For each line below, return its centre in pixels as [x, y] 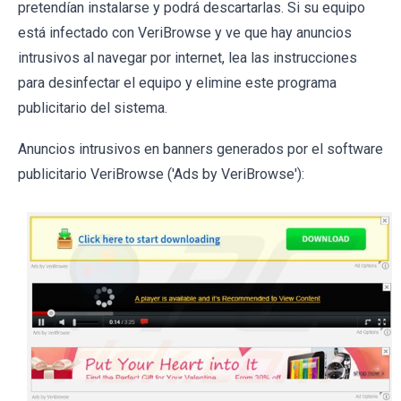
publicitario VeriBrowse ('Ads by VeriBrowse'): [161, 174]
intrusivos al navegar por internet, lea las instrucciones [188, 57]
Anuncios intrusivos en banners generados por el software [200, 149]
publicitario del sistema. [93, 107]
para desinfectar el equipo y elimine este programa [177, 82]
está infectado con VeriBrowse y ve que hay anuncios [185, 32]
